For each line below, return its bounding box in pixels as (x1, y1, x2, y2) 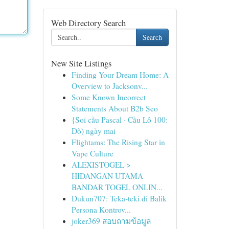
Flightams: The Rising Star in (71, 137, 165, 147)
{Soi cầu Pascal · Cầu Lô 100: (71, 114, 168, 125)
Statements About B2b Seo (71, 103, 158, 113)
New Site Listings (51, 57, 111, 69)
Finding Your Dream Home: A (71, 70, 169, 80)
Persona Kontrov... (71, 204, 131, 215)
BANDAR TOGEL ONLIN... (71, 182, 163, 192)
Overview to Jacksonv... (71, 81, 148, 91)
